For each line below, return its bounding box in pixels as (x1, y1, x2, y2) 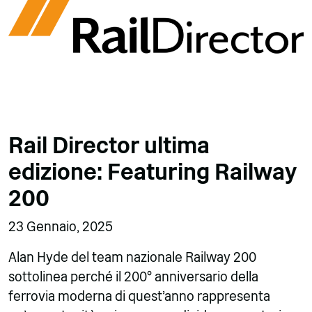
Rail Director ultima (8, 132, 210, 159)
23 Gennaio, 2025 (8, 219, 113, 235)
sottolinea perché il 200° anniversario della (8, 269, 258, 286)
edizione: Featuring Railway (8, 159, 296, 186)
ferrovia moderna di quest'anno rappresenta (8, 288, 270, 305)
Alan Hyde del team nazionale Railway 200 (8, 249, 256, 266)
